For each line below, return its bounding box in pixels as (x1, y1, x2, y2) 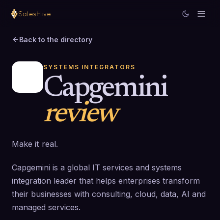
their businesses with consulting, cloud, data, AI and (12, 189, 206, 199)
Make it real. (12, 139, 58, 149)
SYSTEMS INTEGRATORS (43, 63, 136, 71)
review (43, 100, 117, 129)
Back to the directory (19, 35, 92, 44)
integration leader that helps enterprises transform (12, 176, 200, 186)
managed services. (12, 202, 81, 212)
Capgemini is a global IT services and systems (12, 163, 182, 172)
